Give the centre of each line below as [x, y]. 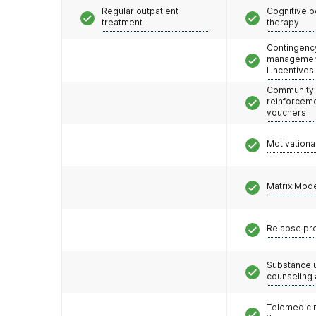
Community [290, 90]
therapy [283, 22]
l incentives [290, 70]
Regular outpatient [140, 11]
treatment [122, 22]
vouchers [286, 112]
